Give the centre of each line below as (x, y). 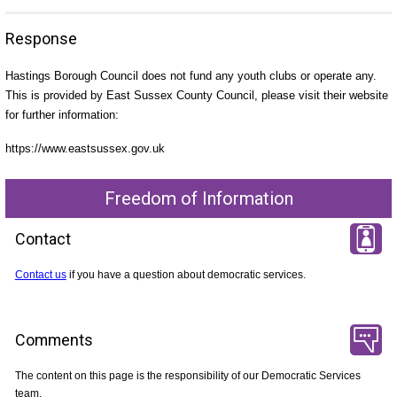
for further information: (62, 114)
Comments (54, 339)
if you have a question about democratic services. (186, 274)
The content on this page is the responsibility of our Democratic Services (187, 375)
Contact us (40, 274)
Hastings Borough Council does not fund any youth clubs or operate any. (191, 75)
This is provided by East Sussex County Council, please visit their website (196, 95)
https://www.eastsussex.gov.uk (85, 149)
